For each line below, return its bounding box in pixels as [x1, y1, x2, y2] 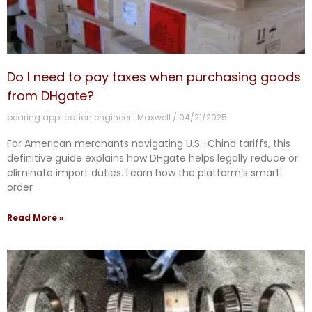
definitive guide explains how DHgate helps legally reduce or [7, 151, 298, 166]
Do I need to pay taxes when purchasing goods [7, 68, 301, 86]
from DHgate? [7, 87, 94, 105]
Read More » [7, 212, 64, 224]
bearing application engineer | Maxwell [7, 111, 173, 124]
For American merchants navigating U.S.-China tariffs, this [7, 136, 290, 151]
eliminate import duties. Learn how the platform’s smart [7, 166, 280, 180]
